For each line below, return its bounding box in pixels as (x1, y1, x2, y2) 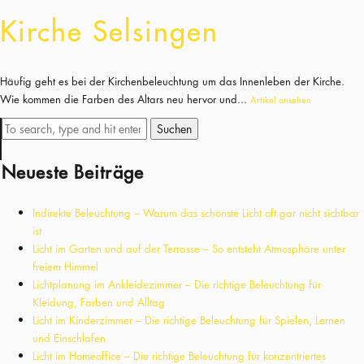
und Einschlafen (32, 331, 106, 346)
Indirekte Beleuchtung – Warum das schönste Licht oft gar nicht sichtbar (32, 206, 359, 221)
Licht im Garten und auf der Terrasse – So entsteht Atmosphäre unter (32, 241, 345, 257)
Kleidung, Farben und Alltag (32, 295, 165, 310)
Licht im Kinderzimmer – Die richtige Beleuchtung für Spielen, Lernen (32, 313, 345, 328)
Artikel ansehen (250, 93, 311, 106)
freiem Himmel (32, 259, 98, 275)
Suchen (157, 121, 192, 137)
